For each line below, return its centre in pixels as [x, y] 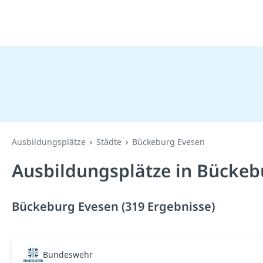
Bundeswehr [68, 254]
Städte [109, 142]
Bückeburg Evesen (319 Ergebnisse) [113, 206]
